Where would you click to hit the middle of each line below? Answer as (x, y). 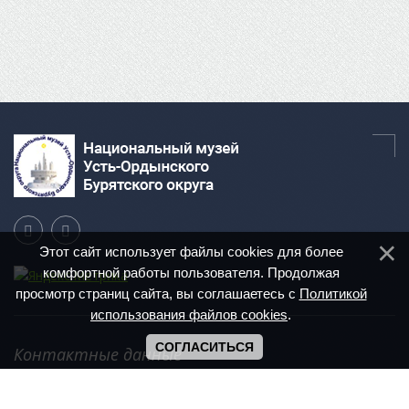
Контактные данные (98, 355)
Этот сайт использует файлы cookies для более (191, 252)
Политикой (333, 294)
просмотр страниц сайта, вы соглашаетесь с (157, 294)
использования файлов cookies (189, 315)
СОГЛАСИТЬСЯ (204, 347)
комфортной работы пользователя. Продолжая (191, 273)
